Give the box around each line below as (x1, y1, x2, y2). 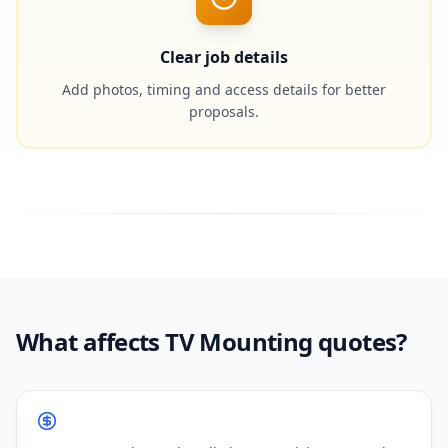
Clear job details (160, 46, 288, 68)
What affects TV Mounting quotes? (16, 325, 407, 358)
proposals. (189, 102, 259, 121)
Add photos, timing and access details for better (62, 80, 386, 99)
